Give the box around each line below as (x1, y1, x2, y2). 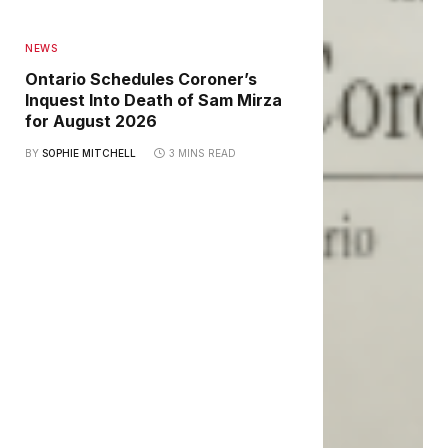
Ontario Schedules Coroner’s (25, 69, 257, 90)
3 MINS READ (169, 147, 236, 160)
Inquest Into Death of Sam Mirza (25, 90, 282, 111)
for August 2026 (25, 111, 157, 132)
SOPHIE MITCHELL (42, 147, 136, 160)
